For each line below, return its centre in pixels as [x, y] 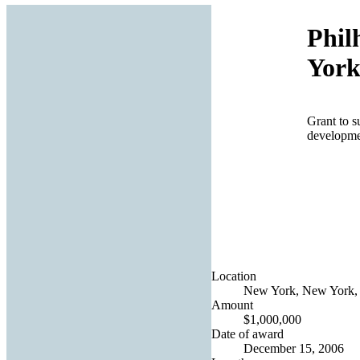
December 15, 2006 [294, 348]
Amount [232, 305]
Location [234, 276]
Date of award [247, 333]
